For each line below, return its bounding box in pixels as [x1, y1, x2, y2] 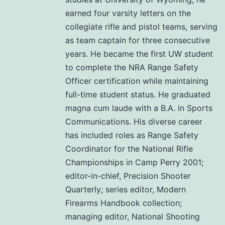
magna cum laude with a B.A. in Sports [65, 103, 212, 114]
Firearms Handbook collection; [65, 198, 182, 208]
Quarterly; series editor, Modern [65, 184, 186, 195]
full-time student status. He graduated [65, 89, 210, 100]
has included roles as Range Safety [65, 130, 198, 141]
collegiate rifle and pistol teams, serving [65, 22, 217, 32]
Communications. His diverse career [65, 117, 202, 127]
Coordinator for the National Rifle [65, 144, 193, 154]
